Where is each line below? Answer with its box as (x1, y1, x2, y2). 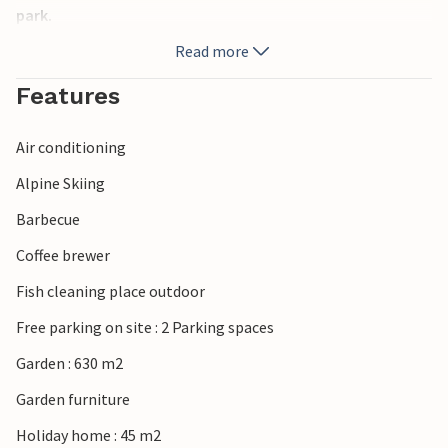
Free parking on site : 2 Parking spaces (16, 317, 274, 338)
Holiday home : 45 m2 (16, 425, 161, 446)
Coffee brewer (16, 245, 110, 266)
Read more (175, 41, 249, 62)
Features (16, 82, 120, 111)
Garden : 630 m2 (16, 353, 123, 374)
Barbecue (16, 209, 80, 230)
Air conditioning (16, 137, 126, 158)
